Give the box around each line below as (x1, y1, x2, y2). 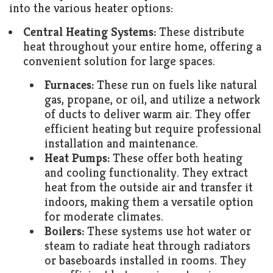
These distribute (156, 24, 244, 40)
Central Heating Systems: (23, 24, 156, 40)
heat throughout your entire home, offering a (23, 39, 261, 54)
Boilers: (44, 224, 84, 239)
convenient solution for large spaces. (23, 54, 215, 69)
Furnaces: (44, 77, 94, 93)
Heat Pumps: (44, 151, 110, 166)
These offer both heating (110, 151, 243, 166)
